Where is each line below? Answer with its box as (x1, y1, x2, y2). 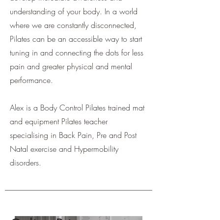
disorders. (10, 157, 44, 168)
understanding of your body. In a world (10, 6, 137, 17)
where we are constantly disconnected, (10, 20, 137, 30)
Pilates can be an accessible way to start (10, 33, 142, 44)
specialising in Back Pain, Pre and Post (10, 130, 137, 140)
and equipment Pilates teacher (10, 116, 108, 127)
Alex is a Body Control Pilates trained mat (10, 102, 144, 113)
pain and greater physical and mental (10, 61, 132, 72)
